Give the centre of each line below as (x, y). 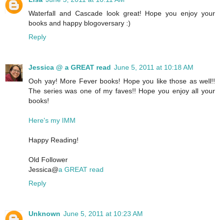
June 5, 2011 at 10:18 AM (154, 68)
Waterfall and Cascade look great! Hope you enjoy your (122, 14)
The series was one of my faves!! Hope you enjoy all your (122, 91)
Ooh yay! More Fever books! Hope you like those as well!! (122, 81)
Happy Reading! (54, 140)
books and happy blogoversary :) (80, 23)
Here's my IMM (52, 121)
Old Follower (48, 160)
